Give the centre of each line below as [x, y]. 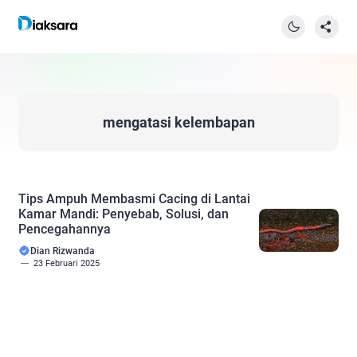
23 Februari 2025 [67, 263]
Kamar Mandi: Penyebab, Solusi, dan [124, 214]
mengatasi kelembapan [178, 122]
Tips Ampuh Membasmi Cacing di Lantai [134, 199]
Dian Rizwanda [63, 251]
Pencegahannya [65, 229]
